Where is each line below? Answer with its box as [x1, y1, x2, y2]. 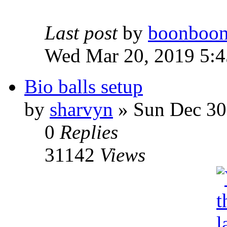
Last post [45, 22, 123, 44]
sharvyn [50, 98, 113, 120]
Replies [60, 121, 118, 143]
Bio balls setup [24, 75, 143, 97]
